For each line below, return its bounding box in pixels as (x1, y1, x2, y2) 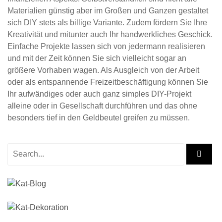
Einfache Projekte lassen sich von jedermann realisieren (7, 42, 205, 51)
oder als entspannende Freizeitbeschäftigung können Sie (7, 77, 208, 86)
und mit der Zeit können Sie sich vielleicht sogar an (7, 54, 186, 62)
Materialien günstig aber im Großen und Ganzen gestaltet (7, 6, 208, 15)
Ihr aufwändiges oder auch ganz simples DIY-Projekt (7, 89, 191, 98)
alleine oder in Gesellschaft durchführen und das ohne (7, 101, 197, 110)
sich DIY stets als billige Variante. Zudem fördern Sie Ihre (7, 18, 207, 27)
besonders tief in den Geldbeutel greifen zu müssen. (7, 113, 190, 122)
